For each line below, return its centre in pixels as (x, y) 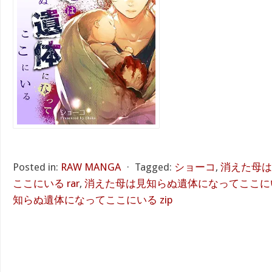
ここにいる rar (46, 183)
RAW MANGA (91, 167)
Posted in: (36, 167)
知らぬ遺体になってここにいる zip (93, 200)
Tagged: (153, 167)
